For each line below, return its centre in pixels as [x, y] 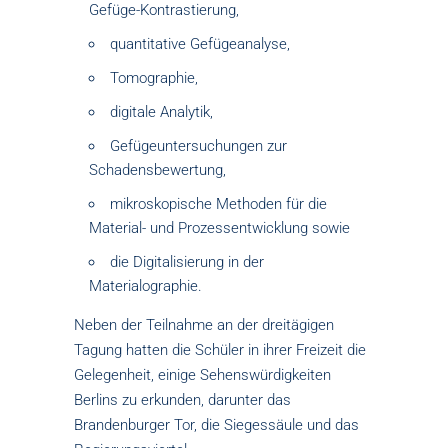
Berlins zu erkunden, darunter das [182, 400]
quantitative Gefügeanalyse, [200, 44]
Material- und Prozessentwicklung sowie [219, 228]
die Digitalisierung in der [187, 262]
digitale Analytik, [161, 112]
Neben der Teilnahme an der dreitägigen [204, 325]
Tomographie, [154, 78]
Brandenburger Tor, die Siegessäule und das [216, 425]
